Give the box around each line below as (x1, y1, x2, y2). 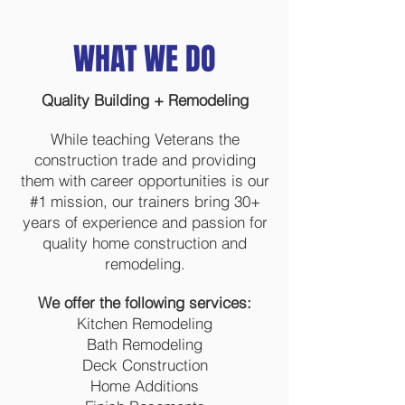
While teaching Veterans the (50, 129, 240, 148)
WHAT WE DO (73, 36, 216, 81)
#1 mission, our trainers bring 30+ (29, 192, 260, 211)
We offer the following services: (38, 293, 251, 312)
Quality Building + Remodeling (41, 90, 249, 109)
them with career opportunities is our (20, 171, 269, 190)
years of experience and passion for (22, 212, 268, 231)
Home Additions (90, 376, 199, 395)
